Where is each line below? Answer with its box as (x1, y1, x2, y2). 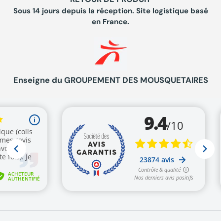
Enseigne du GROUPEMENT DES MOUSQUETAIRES (13, 75, 208, 86)
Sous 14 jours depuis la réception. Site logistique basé (13, 6, 208, 16)
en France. (92, 17, 129, 27)
